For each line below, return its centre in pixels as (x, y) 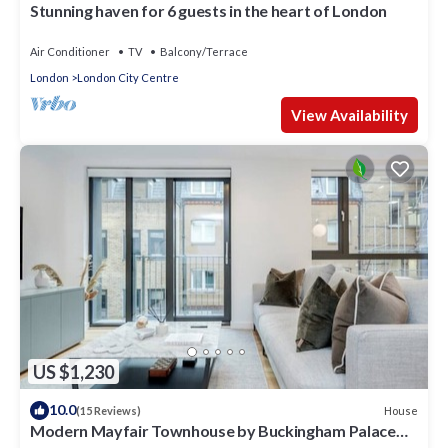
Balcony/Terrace (204, 51)
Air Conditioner (70, 51)
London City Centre (128, 77)
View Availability (349, 114)
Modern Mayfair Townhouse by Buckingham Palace (213, 431)
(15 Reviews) (108, 411)
